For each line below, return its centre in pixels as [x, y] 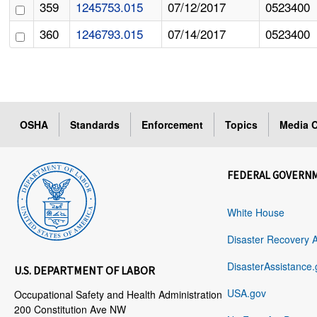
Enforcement [173, 125]
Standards [95, 125]
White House [256, 213]
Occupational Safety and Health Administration [119, 295]
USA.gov [247, 293]
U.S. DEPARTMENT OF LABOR [85, 271]
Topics [242, 125]
